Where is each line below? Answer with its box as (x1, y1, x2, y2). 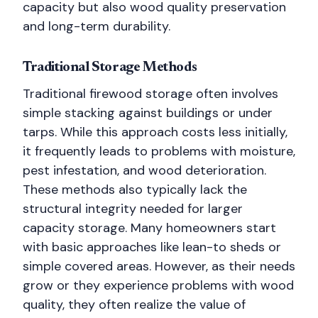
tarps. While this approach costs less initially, (23, 124, 287, 141)
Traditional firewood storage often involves (23, 85, 278, 102)
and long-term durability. (23, 18, 170, 35)
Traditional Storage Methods (23, 60, 197, 75)
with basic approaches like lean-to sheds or (23, 238, 281, 256)
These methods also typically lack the (23, 181, 247, 198)
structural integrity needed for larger (23, 200, 243, 217)
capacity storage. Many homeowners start (23, 219, 276, 236)
